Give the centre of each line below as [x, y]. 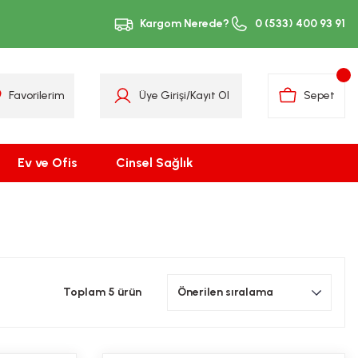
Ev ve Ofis [48, 163]
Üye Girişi [163, 95]
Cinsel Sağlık [155, 163]
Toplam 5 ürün [102, 292]
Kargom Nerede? [185, 24]
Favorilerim [37, 95]
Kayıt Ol [210, 95]
